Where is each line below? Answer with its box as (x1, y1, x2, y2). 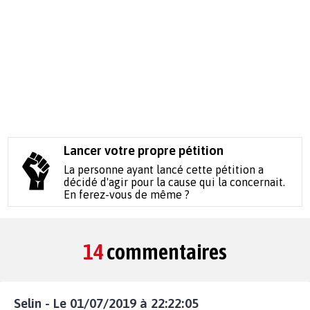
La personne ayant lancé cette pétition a (64, 163, 264, 176)
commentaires (104, 238, 227, 264)
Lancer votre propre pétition (64, 143, 224, 158)
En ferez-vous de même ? (64, 188, 190, 201)
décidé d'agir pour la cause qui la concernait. (64, 175, 286, 188)
